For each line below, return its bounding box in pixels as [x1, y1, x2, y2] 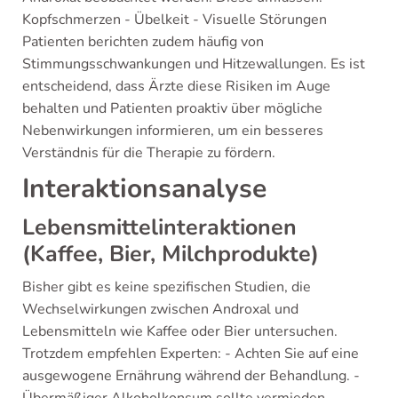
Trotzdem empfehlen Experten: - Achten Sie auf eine [22, 344, 359, 363]
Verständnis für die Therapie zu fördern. [22, 143, 275, 163]
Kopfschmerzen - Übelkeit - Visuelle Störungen [22, 10, 327, 29]
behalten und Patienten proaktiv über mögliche [22, 99, 322, 118]
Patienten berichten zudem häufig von [22, 32, 264, 52]
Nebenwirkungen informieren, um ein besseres [22, 121, 323, 140]
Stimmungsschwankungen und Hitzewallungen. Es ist [22, 54, 365, 74]
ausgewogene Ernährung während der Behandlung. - [22, 366, 360, 386]
